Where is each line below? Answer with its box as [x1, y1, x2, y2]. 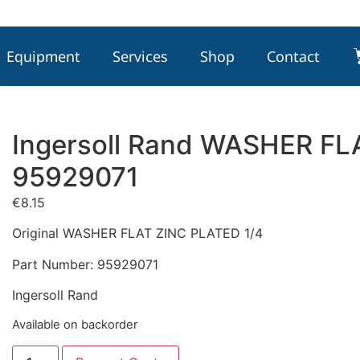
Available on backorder [11, 317, 137, 333]
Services [112, 46, 169, 66]
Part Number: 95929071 [11, 256, 158, 272]
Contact [267, 46, 321, 66]
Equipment [6, 46, 81, 66]
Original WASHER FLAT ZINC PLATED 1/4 [11, 225, 263, 242]
